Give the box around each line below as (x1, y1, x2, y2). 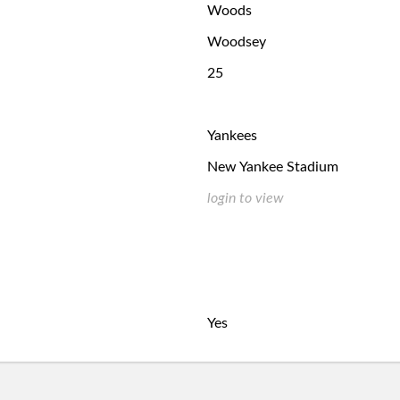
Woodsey (207, 35, 266, 49)
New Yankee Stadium (207, 160, 338, 174)
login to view (207, 191, 284, 205)
